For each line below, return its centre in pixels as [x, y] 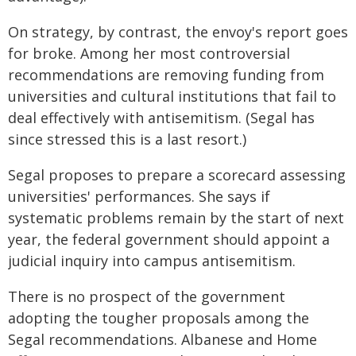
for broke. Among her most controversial [149, 53]
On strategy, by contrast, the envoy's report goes [178, 31]
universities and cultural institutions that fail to [172, 96]
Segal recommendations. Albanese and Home [163, 339]
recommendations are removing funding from [166, 74]
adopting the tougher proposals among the [159, 317]
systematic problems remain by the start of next [176, 217]
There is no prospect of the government [147, 296]
